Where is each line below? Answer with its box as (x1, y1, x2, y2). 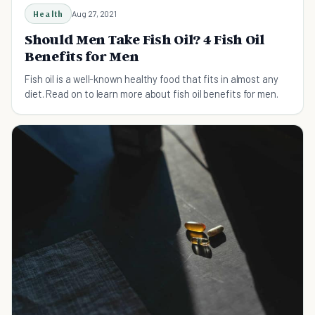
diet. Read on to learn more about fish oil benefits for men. (25, 86, 278, 100)
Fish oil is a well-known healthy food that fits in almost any (25, 72, 278, 85)
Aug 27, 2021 (72, 8, 117, 18)
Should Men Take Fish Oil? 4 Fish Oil (25, 30, 264, 48)
